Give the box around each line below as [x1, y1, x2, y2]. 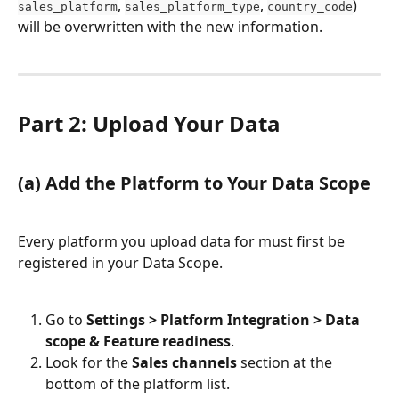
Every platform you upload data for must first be [18, 231, 348, 251]
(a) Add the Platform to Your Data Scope [18, 171, 370, 196]
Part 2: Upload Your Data [18, 108, 281, 138]
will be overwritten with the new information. [18, 16, 322, 37]
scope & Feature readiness [45, 331, 231, 352]
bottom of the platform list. [45, 374, 230, 395]
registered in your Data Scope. [18, 252, 223, 273]
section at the [237, 353, 336, 373]
